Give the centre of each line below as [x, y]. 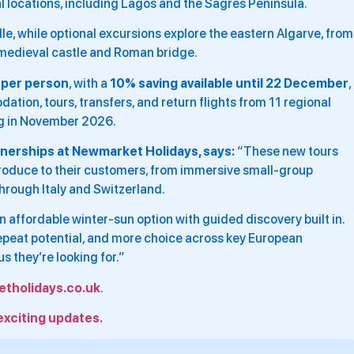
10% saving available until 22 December [229, 83]
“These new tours [286, 151]
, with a [89, 83]
